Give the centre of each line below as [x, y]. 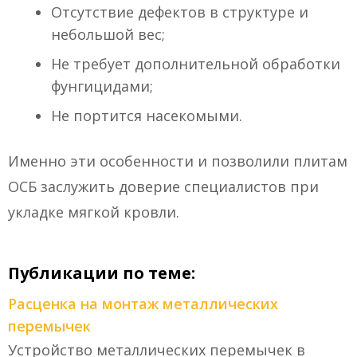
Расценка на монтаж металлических [143, 304]
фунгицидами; [102, 86]
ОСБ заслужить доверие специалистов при [163, 187]
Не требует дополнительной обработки [196, 64]
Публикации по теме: [102, 273]
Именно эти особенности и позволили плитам [178, 161]
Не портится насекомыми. [147, 116]
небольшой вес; [108, 35]
